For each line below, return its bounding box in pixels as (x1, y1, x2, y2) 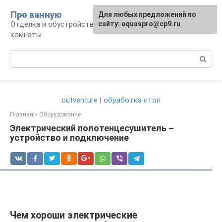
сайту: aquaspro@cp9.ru (98, 20, 180, 28)
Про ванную (10, 9, 61, 20)
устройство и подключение (10, 132, 129, 143)
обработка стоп (104, 96, 161, 105)
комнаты (10, 30, 42, 39)
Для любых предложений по (98, 10, 196, 18)
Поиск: (10, 51, 33, 59)
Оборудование (39, 111, 81, 118)
